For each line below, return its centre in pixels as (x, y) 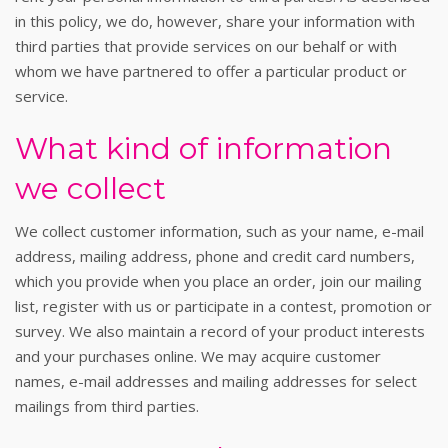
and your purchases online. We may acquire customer (198, 356)
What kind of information (203, 148)
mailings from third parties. (107, 406)
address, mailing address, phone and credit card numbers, (215, 256)
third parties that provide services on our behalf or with (206, 46)
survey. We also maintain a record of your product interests (220, 331)
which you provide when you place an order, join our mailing (218, 281)
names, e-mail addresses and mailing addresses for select (216, 381)
